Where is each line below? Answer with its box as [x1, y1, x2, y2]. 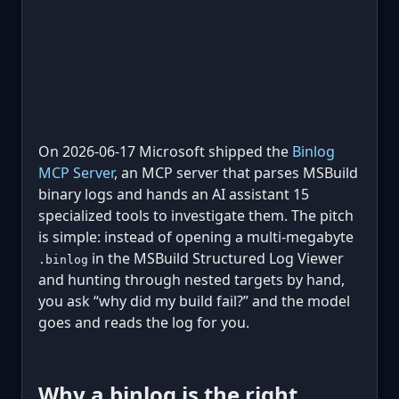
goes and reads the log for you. [38, 313, 249, 332]
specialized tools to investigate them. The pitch [38, 206, 354, 225]
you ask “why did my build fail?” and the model [38, 291, 350, 311]
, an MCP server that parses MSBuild [114, 163, 358, 183]
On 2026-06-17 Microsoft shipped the [38, 142, 292, 161]
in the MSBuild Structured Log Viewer [88, 248, 344, 268]
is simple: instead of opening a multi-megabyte [38, 227, 354, 247]
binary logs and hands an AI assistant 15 [38, 184, 309, 204]
